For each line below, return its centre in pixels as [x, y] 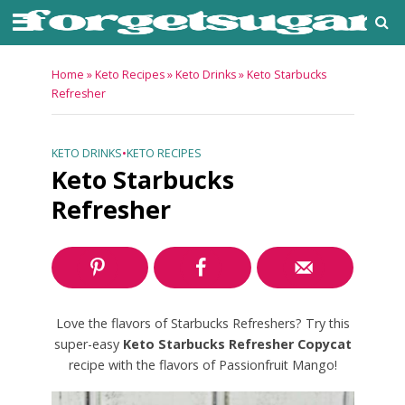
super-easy [88, 344]
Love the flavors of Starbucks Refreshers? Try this [202, 324]
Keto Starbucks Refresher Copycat [237, 344]
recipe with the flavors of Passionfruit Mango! [202, 365]
